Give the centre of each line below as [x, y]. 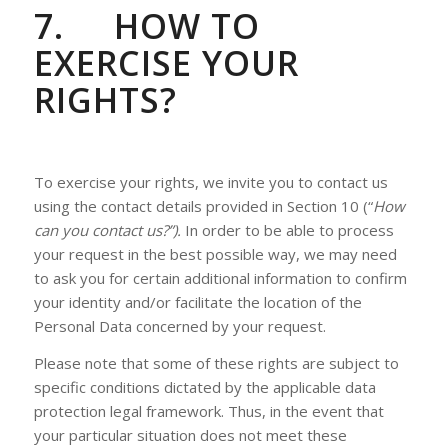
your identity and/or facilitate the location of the [197, 301]
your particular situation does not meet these [190, 434]
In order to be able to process [287, 229]
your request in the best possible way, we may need [215, 253]
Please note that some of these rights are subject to [216, 362]
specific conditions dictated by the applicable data [204, 386]
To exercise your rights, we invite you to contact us [210, 181]
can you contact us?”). [107, 229]
